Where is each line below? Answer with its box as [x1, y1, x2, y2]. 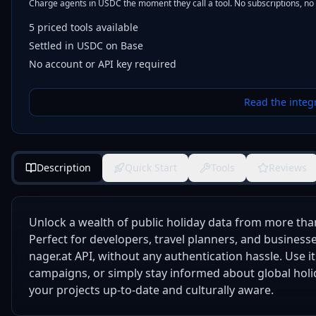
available [93, 20, 138, 34]
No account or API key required [29, 57, 176, 71]
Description [37, 161, 91, 174]
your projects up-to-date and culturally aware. [29, 282, 274, 298]
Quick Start [125, 161, 177, 174]
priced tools [37, 20, 93, 34]
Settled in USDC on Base [29, 39, 143, 52]
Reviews [269, 161, 307, 174]
